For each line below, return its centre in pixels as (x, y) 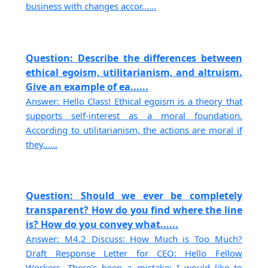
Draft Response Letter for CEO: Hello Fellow (134, 253)
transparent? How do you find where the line (134, 210)
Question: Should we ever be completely (134, 195)
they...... (42, 144)
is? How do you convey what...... (102, 224)
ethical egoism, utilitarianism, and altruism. (134, 72)
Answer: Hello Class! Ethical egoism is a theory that (134, 101)
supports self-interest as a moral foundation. (134, 115)
